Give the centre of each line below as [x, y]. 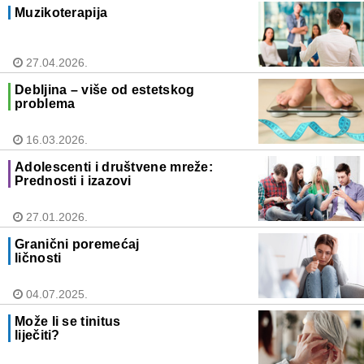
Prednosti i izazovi [73, 181]
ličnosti [38, 258]
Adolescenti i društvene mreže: [114, 167]
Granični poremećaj [77, 245]
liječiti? [37, 336]
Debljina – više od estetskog [105, 90]
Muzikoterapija [61, 13]
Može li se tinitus [68, 322]
